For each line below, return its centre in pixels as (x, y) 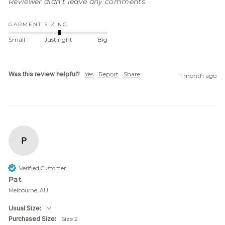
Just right (58, 39)
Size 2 (71, 219)
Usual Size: (25, 208)
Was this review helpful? (44, 74)
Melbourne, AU (28, 191)
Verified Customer (42, 168)
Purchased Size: (32, 219)
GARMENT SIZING (38, 24)
